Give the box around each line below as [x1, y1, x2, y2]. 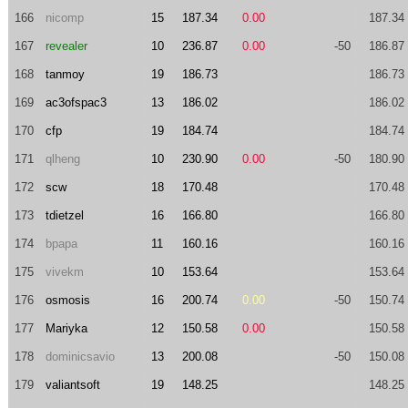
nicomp [45, 11, 84, 25]
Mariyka [45, 321, 87, 335]
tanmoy [45, 67, 85, 81]
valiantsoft [45, 378, 100, 392]
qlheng [45, 152, 80, 166]
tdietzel [45, 209, 84, 222]
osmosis [45, 293, 90, 307]
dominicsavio [45, 350, 115, 363]
